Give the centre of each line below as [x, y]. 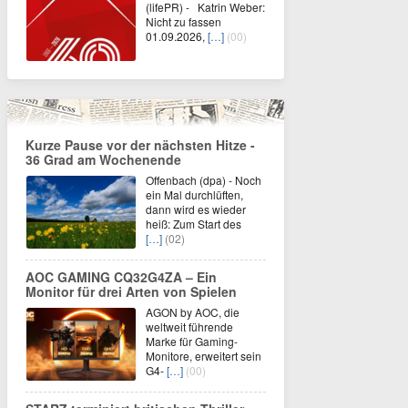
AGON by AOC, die [193, 311]
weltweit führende [189, 326]
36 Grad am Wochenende [103, 159]
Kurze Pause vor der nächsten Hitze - [140, 144]
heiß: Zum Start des [194, 223]
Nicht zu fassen [184, 21]
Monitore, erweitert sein [204, 355]
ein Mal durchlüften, [194, 194]
